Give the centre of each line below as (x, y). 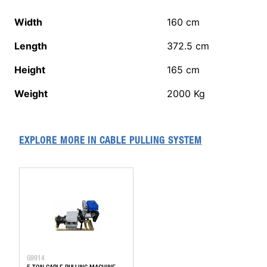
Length (31, 46)
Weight (31, 93)
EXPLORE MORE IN (60, 141)
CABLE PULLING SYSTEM (151, 141)
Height (30, 69)
